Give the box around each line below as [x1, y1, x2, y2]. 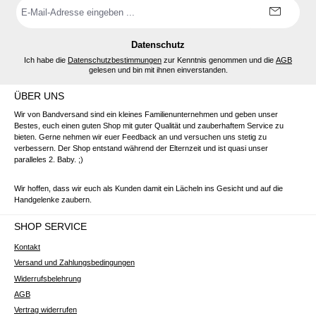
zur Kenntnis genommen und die [162, 56, 276, 64]
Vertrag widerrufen [14, 305, 77, 315]
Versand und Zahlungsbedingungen [14, 258, 135, 267]
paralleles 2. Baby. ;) [14, 154, 85, 164]
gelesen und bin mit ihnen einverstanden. [88, 66, 228, 74]
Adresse [16, 16, 44, 25]
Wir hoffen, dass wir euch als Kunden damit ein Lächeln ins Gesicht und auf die [14, 184, 283, 193]
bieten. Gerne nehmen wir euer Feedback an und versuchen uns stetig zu [14, 132, 267, 141]
